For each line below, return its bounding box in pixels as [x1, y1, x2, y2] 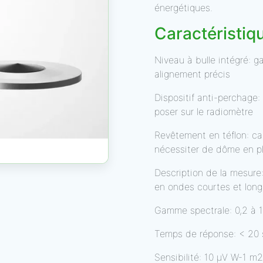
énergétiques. [154, 2, 213, 14]
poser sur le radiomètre [154, 106, 253, 117]
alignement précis [154, 68, 230, 80]
